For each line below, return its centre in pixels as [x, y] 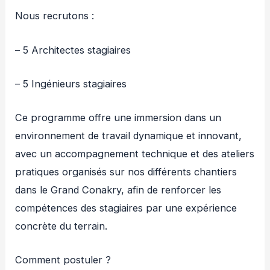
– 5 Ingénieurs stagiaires [71, 83]
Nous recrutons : [55, 16]
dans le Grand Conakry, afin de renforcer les [118, 190]
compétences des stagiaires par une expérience [126, 208]
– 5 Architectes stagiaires [73, 50]
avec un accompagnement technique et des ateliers [135, 154]
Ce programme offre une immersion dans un [118, 118]
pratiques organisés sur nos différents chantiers [126, 172]
